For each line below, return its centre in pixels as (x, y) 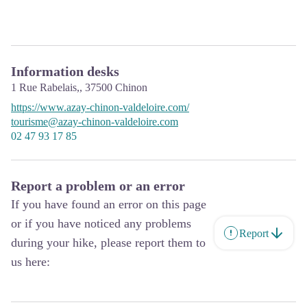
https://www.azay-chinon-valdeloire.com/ (100, 107)
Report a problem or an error (98, 186)
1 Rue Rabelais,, (48, 87)
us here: (30, 262)
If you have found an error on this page (109, 204)
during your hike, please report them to (108, 243)
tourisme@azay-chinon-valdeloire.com (95, 122)
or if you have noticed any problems (101, 223)
